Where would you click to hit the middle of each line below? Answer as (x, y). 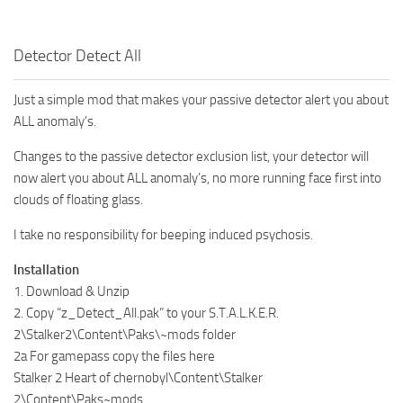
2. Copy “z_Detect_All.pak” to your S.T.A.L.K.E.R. (146, 313)
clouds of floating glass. (78, 199)
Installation (46, 269)
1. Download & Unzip (72, 291)
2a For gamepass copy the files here (114, 356)
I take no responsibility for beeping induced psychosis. (163, 234)
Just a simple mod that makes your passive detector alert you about (201, 99)
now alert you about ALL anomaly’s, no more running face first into (197, 178)
